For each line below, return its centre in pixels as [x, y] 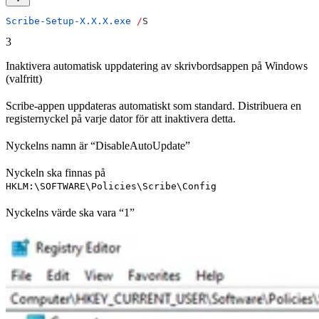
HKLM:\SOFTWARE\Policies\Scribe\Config [111, 186]
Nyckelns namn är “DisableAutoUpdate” [98, 145]
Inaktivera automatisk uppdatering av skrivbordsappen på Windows [157, 66]
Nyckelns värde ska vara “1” [70, 212]
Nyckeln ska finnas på [56, 172]
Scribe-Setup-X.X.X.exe [68, 21]
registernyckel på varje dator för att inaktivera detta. [121, 118]
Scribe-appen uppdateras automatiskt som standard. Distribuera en [153, 105]
